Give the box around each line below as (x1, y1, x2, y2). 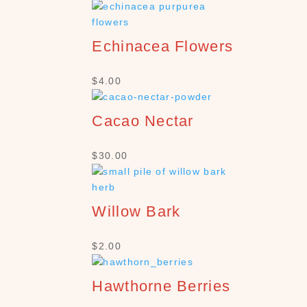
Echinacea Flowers (92, 38, 234, 55)
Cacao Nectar (92, 112, 194, 130)
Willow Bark (92, 203, 181, 220)
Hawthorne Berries (92, 278, 231, 295)
